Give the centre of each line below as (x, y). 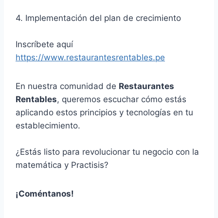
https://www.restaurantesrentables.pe (90, 58)
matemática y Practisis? (62, 165)
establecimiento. (48, 126)
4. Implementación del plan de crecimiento (98, 18)
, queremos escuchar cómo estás (122, 100)
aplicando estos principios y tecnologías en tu (104, 113)
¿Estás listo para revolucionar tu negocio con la (107, 152)
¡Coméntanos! (45, 194)
